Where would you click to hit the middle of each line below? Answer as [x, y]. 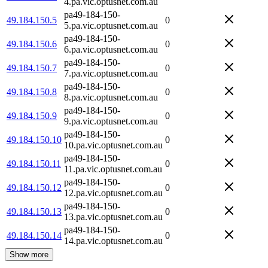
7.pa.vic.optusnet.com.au [111, 73]
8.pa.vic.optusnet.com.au [111, 97]
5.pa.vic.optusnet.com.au [111, 25]
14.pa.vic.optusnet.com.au [113, 240]
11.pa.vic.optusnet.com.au [113, 169]
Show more [29, 254]
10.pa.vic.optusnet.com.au [113, 145]
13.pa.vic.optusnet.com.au [113, 217]
